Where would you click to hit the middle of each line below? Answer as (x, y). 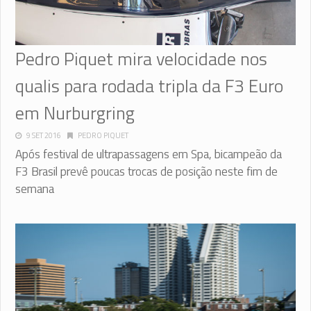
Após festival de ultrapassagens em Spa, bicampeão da (149, 154)
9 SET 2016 (44, 135)
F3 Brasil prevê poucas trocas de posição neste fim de (146, 171)
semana (35, 188)
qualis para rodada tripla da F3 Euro (149, 85)
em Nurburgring (75, 112)
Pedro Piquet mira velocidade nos (141, 58)
